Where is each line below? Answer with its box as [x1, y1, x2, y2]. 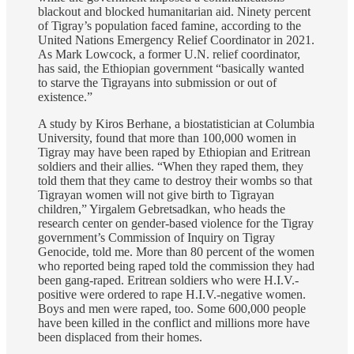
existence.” [38, 90, 92, 104]
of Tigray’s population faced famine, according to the [38, 19, 301, 33]
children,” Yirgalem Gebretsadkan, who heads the [38, 202, 285, 217]
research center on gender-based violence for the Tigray [38, 217, 314, 231]
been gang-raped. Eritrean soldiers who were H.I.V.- [38, 273, 299, 288]
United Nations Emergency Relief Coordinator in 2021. [38, 33, 314, 47]
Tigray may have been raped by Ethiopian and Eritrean [38, 145, 311, 160]
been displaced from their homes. [38, 330, 202, 345]
